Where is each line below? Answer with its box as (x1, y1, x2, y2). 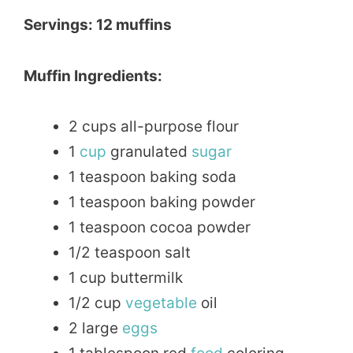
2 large (69, 318, 122, 337)
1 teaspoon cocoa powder (69, 217, 251, 236)
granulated (106, 142, 191, 161)
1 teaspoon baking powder (69, 192, 255, 211)
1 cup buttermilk (69, 268, 183, 287)
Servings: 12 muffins (24, 16, 172, 35)
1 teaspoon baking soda (69, 167, 236, 186)
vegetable (125, 293, 197, 312)
